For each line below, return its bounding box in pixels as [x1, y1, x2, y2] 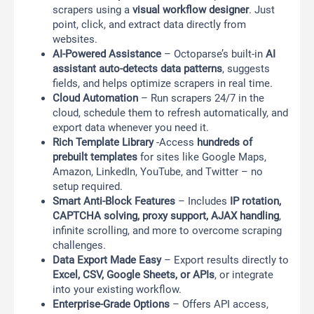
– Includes [175, 195, 230, 208]
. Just [249, 4, 275, 17]
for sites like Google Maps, [137, 151, 266, 164]
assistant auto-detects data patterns [53, 62, 222, 76]
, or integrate [214, 268, 273, 282]
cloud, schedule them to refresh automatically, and [53, 107, 288, 120]
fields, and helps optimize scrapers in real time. [53, 77, 273, 90]
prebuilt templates [53, 151, 137, 164]
